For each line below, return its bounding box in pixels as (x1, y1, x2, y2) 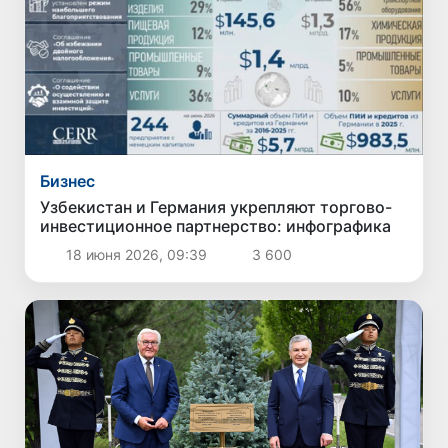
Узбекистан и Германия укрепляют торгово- (40, 196, 393, 217)
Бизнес (40, 170, 96, 191)
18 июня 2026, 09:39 (61, 245, 211, 263)
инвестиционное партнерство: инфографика (40, 215, 392, 236)
